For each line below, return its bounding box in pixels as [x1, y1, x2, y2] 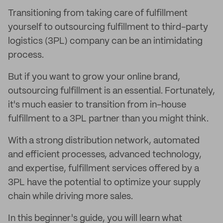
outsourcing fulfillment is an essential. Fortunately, [8, 87, 215, 96]
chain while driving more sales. [8, 192, 133, 201]
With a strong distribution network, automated [8, 136, 200, 145]
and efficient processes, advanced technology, [8, 150, 202, 159]
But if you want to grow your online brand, [8, 73, 180, 82]
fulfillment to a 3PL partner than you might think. [8, 114, 209, 123]
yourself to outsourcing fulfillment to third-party [8, 23, 208, 32]
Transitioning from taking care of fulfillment [8, 9, 188, 18]
